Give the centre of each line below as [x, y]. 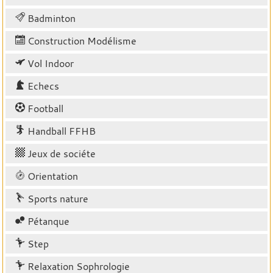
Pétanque [47, 221]
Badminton [50, 18]
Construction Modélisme [81, 41]
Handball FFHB [60, 131]
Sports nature [57, 198]
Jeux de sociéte [60, 153]
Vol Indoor [49, 63]
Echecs [42, 86]
